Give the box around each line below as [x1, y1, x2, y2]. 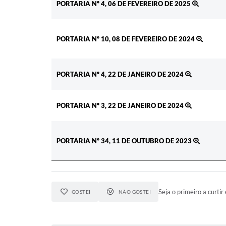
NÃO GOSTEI [118, 189, 151, 195]
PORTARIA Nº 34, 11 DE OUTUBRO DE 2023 [56, 137, 193, 145]
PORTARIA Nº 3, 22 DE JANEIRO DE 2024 [56, 101, 185, 110]
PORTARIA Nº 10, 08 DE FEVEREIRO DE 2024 [56, 35, 196, 43]
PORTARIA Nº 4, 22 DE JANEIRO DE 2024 [56, 70, 185, 79]
